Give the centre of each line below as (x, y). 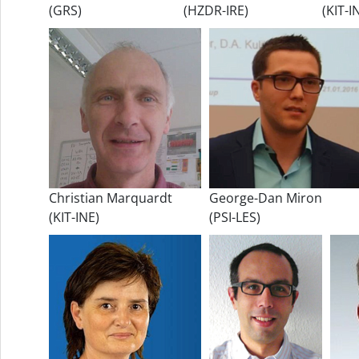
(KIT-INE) (74, 217)
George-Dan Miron (266, 198)
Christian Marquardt (111, 198)
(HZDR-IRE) (216, 10)
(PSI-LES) (235, 217)
